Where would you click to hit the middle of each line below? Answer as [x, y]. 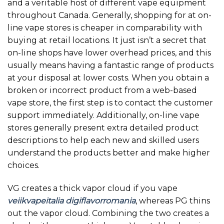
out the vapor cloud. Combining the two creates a [108, 213]
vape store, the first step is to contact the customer [110, 103]
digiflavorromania [100, 201]
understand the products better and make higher [109, 153]
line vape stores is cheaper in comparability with [105, 28]
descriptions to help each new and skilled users [103, 140]
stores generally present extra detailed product [103, 128]
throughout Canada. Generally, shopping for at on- [109, 15]
